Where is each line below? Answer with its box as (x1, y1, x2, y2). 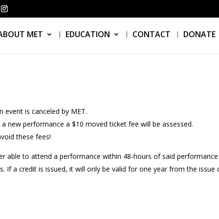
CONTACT (132, 29, 171, 40)
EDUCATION (66, 29, 110, 40)
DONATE (183, 29, 216, 40)
